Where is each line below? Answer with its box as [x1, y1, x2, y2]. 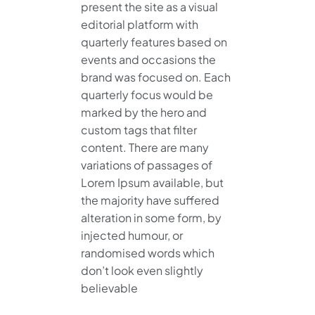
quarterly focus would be [81, 87, 213, 103]
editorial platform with [81, 17, 198, 32]
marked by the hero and [81, 105, 207, 120]
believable [81, 281, 138, 296]
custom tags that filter [81, 122, 197, 138]
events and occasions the [81, 52, 216, 67]
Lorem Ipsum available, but [81, 175, 224, 191]
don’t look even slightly [81, 263, 203, 278]
